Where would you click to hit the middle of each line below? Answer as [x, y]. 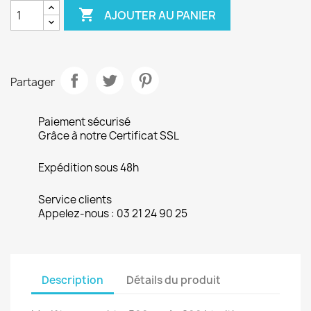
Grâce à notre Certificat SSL [109, 136]
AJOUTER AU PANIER [160, 15]
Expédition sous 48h [89, 168]
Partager [33, 82]
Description [73, 280]
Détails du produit [174, 280]
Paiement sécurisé [84, 122]
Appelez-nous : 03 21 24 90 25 [113, 213]
